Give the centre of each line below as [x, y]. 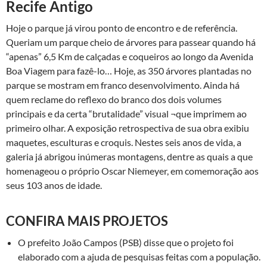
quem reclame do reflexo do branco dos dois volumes [114, 99]
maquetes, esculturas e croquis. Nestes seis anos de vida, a [124, 142]
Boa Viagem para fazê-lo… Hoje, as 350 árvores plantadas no [129, 71]
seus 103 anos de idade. [54, 185]
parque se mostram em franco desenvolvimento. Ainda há [123, 85]
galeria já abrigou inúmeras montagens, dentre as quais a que [129, 156]
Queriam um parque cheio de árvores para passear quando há [131, 42]
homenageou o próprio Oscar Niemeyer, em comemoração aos [132, 171]
